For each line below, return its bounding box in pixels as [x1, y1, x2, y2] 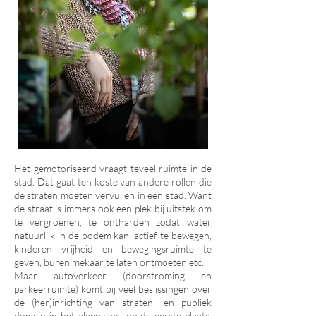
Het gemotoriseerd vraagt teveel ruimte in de [14, 162, 212, 174]
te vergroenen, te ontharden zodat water [14, 216, 212, 228]
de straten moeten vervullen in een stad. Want [14, 189, 212, 201]
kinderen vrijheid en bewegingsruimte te [14, 243, 212, 255]
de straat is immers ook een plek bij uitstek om [14, 202, 212, 214]
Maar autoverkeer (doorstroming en [14, 269, 212, 281]
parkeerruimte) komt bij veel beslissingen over [14, 283, 212, 295]
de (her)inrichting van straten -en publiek [14, 296, 212, 308]
